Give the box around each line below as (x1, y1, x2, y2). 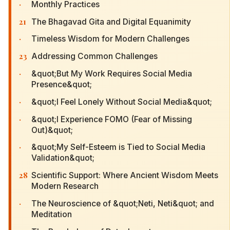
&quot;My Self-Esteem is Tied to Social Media (31, 142, 205, 152)
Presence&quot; (31, 79, 92, 89)
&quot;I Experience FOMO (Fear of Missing (31, 114, 192, 124)
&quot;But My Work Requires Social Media (31, 68, 192, 79)
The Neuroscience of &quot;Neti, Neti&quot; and (31, 198, 214, 208)
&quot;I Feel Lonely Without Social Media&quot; (31, 97, 212, 107)
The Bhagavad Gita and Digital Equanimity (31, 16, 191, 27)
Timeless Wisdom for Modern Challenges (31, 34, 189, 44)
